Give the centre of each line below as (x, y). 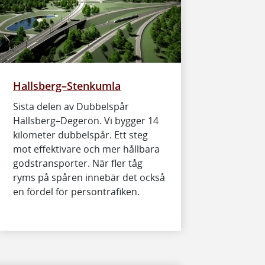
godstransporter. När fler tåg (78, 163)
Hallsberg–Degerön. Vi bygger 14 (86, 120)
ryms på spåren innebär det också (89, 177)
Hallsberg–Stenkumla (67, 85)
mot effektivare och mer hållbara (86, 149)
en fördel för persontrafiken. (76, 191)
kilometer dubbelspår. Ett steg (80, 135)
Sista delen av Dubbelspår (71, 106)
